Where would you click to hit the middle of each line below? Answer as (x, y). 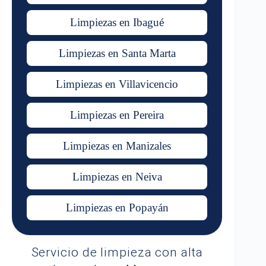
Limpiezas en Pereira (117, 115)
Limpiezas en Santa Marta (117, 53)
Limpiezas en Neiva (117, 177)
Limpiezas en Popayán (117, 208)
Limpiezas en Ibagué (117, 22)
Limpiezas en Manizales (117, 146)
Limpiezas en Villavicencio (117, 84)
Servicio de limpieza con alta (117, 252)
